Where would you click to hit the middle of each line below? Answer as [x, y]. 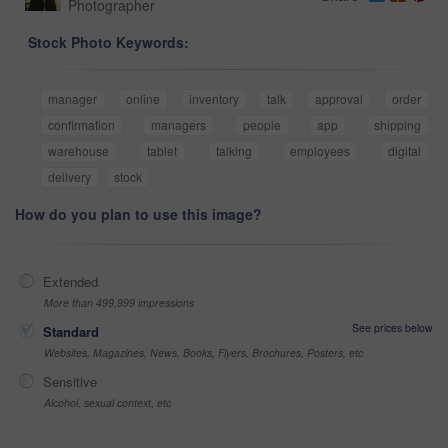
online [142, 99]
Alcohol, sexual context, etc [107, 403]
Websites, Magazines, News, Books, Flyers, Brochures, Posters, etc [203, 353]
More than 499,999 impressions [119, 303]
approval [339, 99]
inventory [213, 99]
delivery [69, 177]
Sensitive [70, 382]
